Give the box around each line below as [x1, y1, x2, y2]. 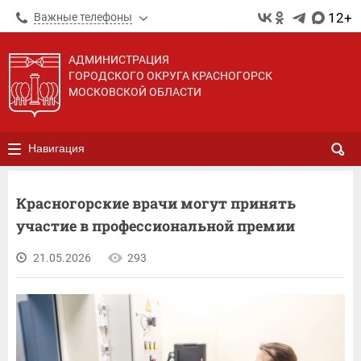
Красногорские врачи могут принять [16, 193, 296, 213]
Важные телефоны [34, 10, 132, 23]
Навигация [28, 142, 85, 155]
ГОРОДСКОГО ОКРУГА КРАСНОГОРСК [68, 69, 272, 82]
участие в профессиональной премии [16, 216, 295, 235]
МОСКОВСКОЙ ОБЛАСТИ [68, 85, 201, 98]
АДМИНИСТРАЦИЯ [68, 53, 169, 66]
